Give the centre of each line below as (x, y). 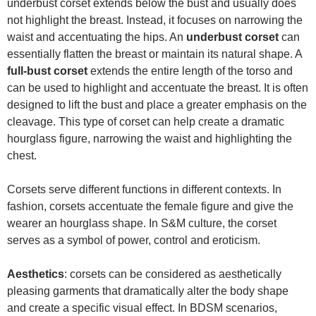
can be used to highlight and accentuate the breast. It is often (158, 87)
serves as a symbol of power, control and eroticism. (134, 240)
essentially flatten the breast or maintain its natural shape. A (154, 54)
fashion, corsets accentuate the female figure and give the (150, 206)
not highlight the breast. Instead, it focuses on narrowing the (155, 20)
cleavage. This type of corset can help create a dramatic (146, 121)
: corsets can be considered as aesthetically (173, 274)
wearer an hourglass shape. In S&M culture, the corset (142, 223)
